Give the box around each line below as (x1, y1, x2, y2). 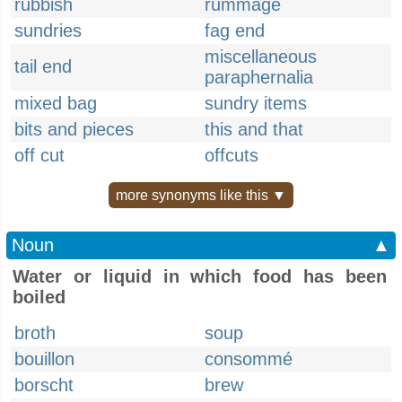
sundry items (205, 93, 307, 113)
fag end (205, 21, 265, 40)
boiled (13, 287, 66, 307)
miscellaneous (205, 47, 317, 66)
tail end (14, 57, 72, 76)
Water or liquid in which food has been (13, 267, 387, 286)
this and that (205, 119, 303, 139)
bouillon (14, 349, 74, 369)
